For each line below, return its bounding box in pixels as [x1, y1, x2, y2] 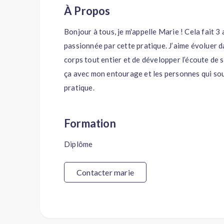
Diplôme [64, 139, 93, 148]
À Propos [72, 4, 110, 17]
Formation [70, 116, 116, 130]
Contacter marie [76, 167, 134, 177]
